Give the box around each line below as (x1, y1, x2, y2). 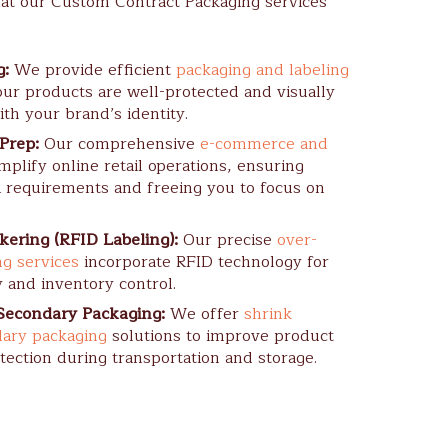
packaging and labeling (176, 57, 349, 84)
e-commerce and (200, 131, 328, 158)
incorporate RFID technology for (79, 249, 329, 276)
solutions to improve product (107, 323, 334, 350)
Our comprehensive (39, 131, 200, 158)
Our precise (178, 227, 277, 254)
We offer (170, 301, 244, 328)
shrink (244, 301, 292, 328)
